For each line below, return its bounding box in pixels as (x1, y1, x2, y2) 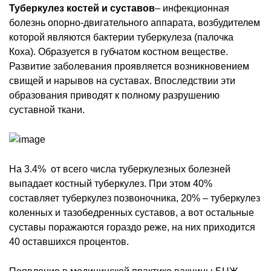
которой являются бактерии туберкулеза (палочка (9, 31, 233, 42)
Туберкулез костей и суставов (9, 2, 155, 13)
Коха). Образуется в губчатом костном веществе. (9, 46, 228, 57)
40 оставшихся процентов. (9, 236, 129, 247)
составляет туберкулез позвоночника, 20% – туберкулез (9, 192, 260, 203)
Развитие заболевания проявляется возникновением (9, 60, 249, 71)
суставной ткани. (9, 104, 85, 115)
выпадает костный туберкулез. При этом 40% (9, 178, 212, 189)
